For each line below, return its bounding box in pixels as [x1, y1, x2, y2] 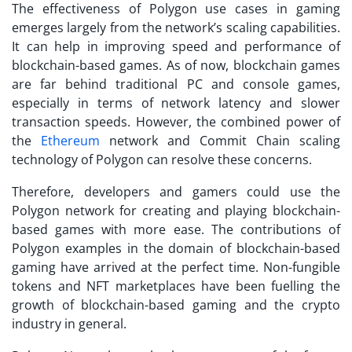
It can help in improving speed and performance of [12, 38, 340, 56]
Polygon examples [12, 240, 122, 258]
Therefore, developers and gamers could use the [12, 183, 340, 201]
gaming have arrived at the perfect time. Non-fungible [12, 258, 340, 277]
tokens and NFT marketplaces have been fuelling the [12, 277, 340, 295]
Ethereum [41, 132, 100, 150]
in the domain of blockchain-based [121, 240, 341, 258]
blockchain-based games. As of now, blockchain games [12, 57, 340, 75]
